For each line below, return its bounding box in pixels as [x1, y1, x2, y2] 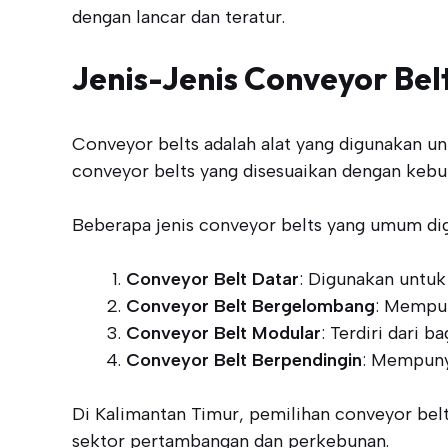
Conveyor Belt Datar [126, 267, 299, 290]
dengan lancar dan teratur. [72, 5, 285, 28]
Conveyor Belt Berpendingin [126, 348, 362, 371]
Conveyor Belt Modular [126, 321, 321, 344]
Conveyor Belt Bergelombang [126, 294, 375, 317]
